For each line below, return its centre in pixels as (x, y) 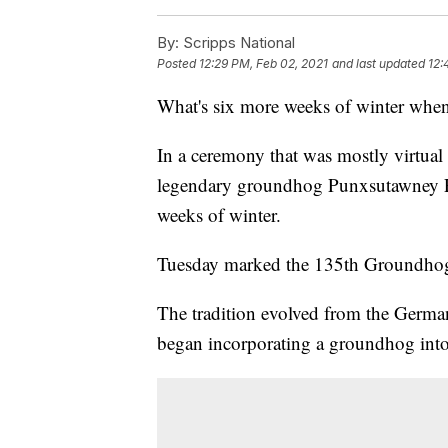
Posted (178, 64)
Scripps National (237, 43)
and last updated (378, 64)
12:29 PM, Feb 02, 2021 (263, 64)
